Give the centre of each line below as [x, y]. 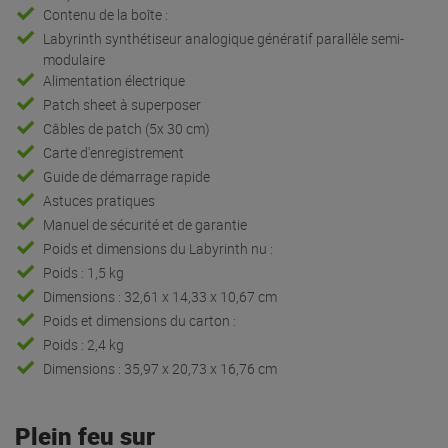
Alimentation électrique [114, 80]
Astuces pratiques [99, 200]
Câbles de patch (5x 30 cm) [127, 128]
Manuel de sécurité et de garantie [145, 224]
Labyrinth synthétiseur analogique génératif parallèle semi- [224, 38]
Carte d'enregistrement [114, 152]
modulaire [74, 59]
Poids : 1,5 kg [84, 272]
